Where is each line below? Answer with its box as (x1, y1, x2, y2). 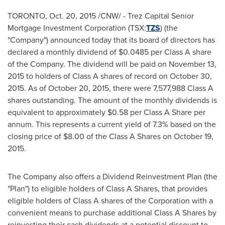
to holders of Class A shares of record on (24, 70, 170, 82)
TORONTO (8, 10, 45, 22)
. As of (24, 82, 48, 94)
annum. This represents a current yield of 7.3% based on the (8, 119, 216, 130)
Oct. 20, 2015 (49, 10, 96, 22)
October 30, (170, 70, 212, 82)
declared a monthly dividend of (8, 46, 119, 58)
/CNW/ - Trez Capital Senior (96, 10, 194, 22)
